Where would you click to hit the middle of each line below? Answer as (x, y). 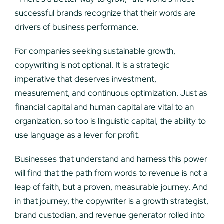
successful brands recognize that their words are (105, 13)
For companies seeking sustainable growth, (95, 51)
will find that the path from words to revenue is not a (111, 173)
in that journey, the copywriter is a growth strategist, (111, 201)
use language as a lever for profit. (77, 135)
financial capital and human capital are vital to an (104, 107)
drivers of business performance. (76, 27)
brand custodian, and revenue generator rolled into (110, 215)
